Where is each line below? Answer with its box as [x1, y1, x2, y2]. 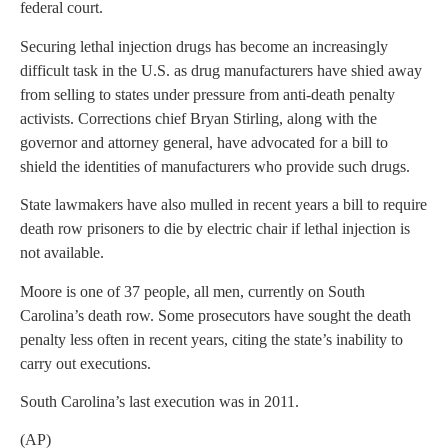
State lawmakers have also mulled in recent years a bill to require [20, 196, 427, 214]
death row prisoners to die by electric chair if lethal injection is [20, 220, 410, 238]
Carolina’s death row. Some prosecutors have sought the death [20, 306, 411, 324]
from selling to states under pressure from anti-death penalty [20, 85, 395, 103]
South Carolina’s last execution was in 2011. [20, 392, 299, 410]
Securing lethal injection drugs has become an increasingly [20, 37, 388, 55]
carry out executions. [20, 354, 151, 372]
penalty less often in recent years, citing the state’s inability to [20, 330, 403, 348]
